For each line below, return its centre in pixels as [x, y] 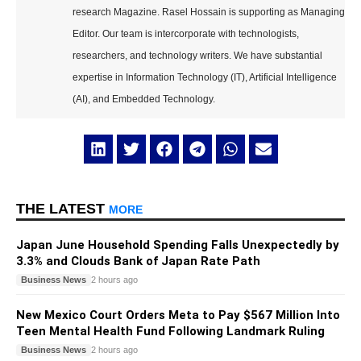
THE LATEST [62, 208]
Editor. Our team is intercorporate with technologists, [186, 34]
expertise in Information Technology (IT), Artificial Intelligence [205, 78]
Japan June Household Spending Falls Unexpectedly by [178, 245]
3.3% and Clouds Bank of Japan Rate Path [138, 261]
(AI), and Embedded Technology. [144, 100]
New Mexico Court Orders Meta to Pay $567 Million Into [178, 315]
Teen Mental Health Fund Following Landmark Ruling [170, 331]
